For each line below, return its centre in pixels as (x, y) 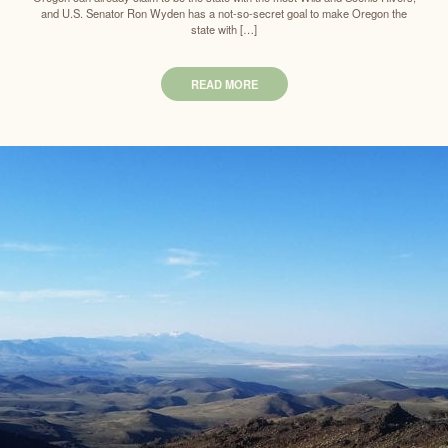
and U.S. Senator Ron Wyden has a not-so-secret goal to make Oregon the (224, 13)
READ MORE (224, 84)
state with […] (224, 29)
